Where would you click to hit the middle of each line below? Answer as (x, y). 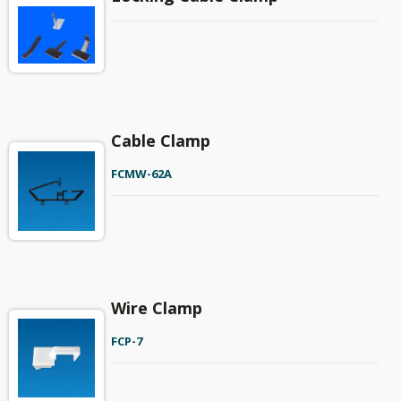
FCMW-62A (141, 174)
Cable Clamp (160, 141)
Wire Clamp (156, 307)
